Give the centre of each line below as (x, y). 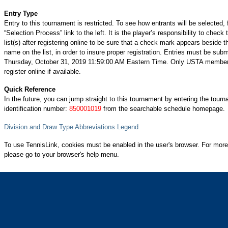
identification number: (37, 109)
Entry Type (21, 13)
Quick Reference (30, 89)
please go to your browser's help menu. (62, 154)
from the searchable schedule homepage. (163, 109)
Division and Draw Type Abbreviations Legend (71, 127)
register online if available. (42, 71)
